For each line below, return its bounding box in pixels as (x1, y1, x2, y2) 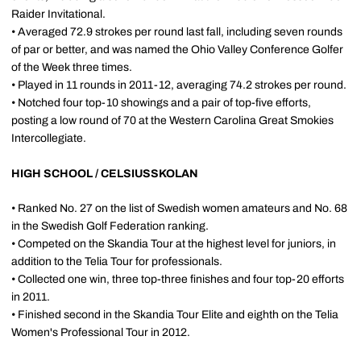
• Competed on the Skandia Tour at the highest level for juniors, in (11, 238, 336, 250)
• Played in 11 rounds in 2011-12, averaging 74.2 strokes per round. (11, 79, 346, 91)
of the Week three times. (11, 61, 132, 73)
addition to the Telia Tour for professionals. (11, 255, 222, 268)
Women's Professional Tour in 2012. (11, 326, 190, 338)
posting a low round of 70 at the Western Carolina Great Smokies (11, 114, 334, 127)
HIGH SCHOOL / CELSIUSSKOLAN (11, 168, 198, 180)
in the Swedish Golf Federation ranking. (11, 220, 209, 232)
